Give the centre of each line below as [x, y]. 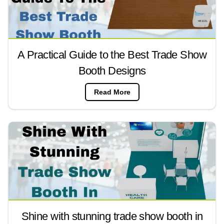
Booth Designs [112, 70]
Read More [112, 92]
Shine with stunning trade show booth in [112, 216]
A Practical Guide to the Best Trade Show [112, 54]
